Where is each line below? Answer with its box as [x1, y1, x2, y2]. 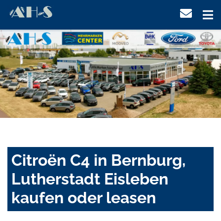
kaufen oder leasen [11, 188, 156, 207]
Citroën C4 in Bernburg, [11, 151, 185, 170]
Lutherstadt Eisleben [11, 170, 168, 188]
